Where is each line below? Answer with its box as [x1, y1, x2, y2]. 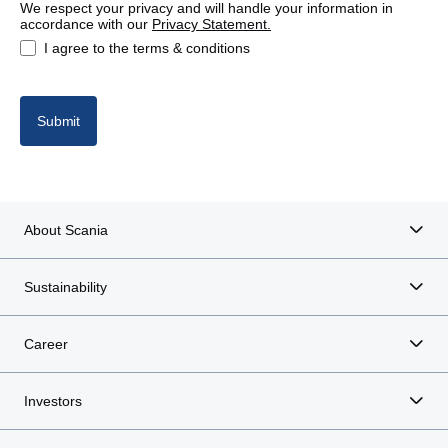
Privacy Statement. [152, 16, 271, 32]
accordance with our [20, 16, 152, 32]
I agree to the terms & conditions [44, 40, 250, 56]
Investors [24, 393, 82, 409]
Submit [37, 113, 81, 129]
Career [24, 336, 68, 352]
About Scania [24, 222, 108, 238]
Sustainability [24, 279, 107, 295]
